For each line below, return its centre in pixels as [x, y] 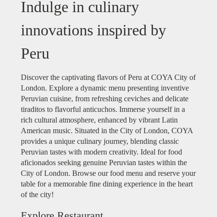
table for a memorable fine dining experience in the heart [107, 184]
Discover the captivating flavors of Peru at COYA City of [108, 77]
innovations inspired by [93, 30]
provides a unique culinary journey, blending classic [100, 141]
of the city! [37, 194]
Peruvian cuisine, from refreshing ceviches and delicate [105, 98]
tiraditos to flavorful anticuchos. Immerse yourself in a [103, 109]
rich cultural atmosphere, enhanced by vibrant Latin [99, 120]
